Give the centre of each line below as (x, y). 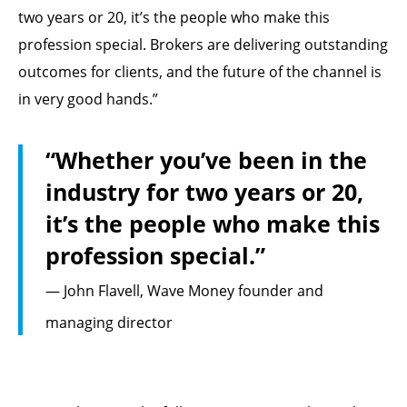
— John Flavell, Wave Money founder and (184, 290)
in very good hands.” (88, 99)
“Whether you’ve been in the (206, 159)
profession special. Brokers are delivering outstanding (203, 44)
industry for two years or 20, (204, 191)
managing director (109, 322)
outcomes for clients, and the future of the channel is (200, 71)
